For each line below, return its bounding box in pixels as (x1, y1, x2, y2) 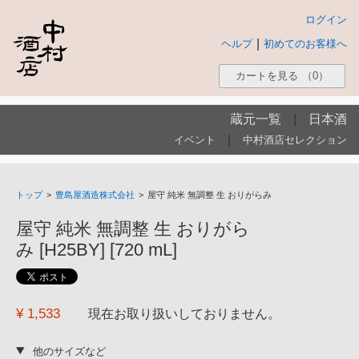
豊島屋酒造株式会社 (55, 190, 135, 200)
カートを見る (236, 70, 298, 83)
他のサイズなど (32, 345, 106, 357)
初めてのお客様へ (264, 38, 347, 50)
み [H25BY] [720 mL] (16, 240, 177, 260)
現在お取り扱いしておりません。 (88, 307, 280, 321)
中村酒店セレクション (243, 134, 347, 146)
